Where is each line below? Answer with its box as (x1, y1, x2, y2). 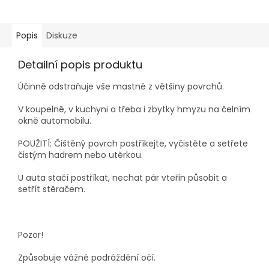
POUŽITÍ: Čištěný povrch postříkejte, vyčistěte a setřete (18, 138, 248, 150)
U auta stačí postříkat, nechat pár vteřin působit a (18, 172, 227, 184)
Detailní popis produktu (18, 57, 142, 73)
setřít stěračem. (18, 183, 85, 196)
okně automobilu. (18, 115, 91, 127)
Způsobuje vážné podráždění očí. (18, 252, 156, 264)
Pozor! (18, 229, 43, 241)
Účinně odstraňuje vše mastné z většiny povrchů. (18, 80, 224, 93)
